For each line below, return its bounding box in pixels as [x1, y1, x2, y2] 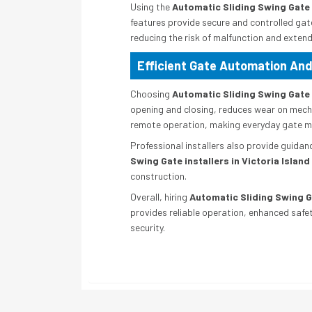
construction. [130, 169, 187, 182]
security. [130, 221, 165, 233]
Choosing [130, 87, 172, 100]
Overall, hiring [130, 190, 189, 203]
